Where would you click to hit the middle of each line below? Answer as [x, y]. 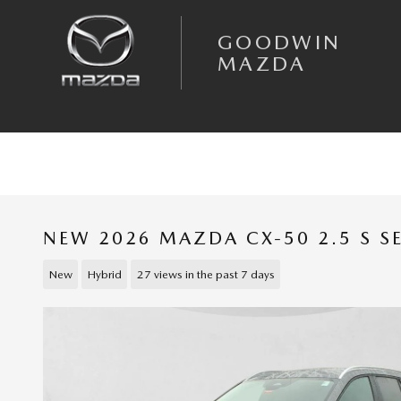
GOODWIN [280, 42]
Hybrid [104, 274]
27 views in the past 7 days [205, 274]
